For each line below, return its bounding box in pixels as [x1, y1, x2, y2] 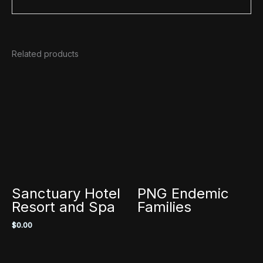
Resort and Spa [12, 198, 115, 215]
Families [137, 198, 191, 215]
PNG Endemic [137, 184, 229, 202]
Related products [12, 48, 79, 59]
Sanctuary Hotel [12, 184, 120, 202]
